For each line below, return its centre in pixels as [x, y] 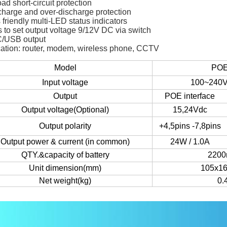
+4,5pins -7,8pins [190, 126]
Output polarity [65, 126]
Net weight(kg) [65, 181]
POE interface [190, 96]
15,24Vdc [190, 110]
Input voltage [65, 82]
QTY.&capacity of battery [65, 155]
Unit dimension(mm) [65, 168]
